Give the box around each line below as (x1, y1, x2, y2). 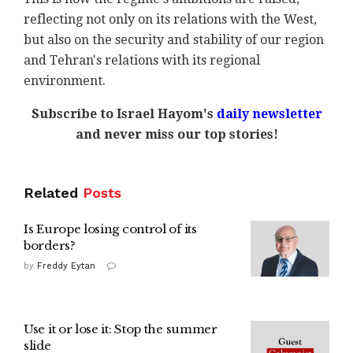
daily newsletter (216, 106, 322, 121)
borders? (24, 237, 76, 253)
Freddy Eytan (37, 260, 95, 271)
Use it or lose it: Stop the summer (24, 321, 217, 336)
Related (24, 184, 78, 201)
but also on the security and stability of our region (24, 32, 324, 47)
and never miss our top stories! (75, 126, 278, 142)
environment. (24, 72, 106, 88)
